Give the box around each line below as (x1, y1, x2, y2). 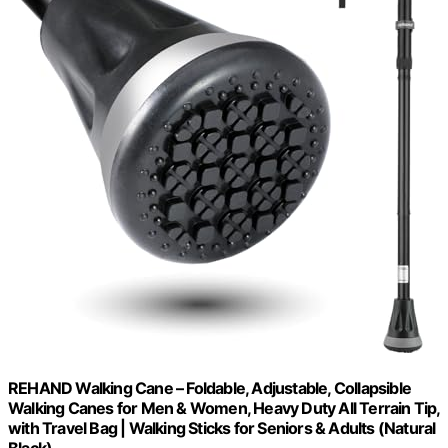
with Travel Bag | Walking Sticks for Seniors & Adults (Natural (8, 417, 436, 438)
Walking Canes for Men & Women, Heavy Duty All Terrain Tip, (8, 397, 440, 418)
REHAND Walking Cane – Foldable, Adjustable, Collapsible (8, 377, 412, 398)
